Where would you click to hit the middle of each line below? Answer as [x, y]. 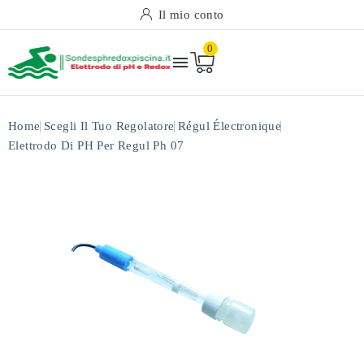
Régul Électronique [230, 126]
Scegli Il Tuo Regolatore [109, 126]
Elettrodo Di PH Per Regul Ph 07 [96, 145]
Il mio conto [191, 15]
